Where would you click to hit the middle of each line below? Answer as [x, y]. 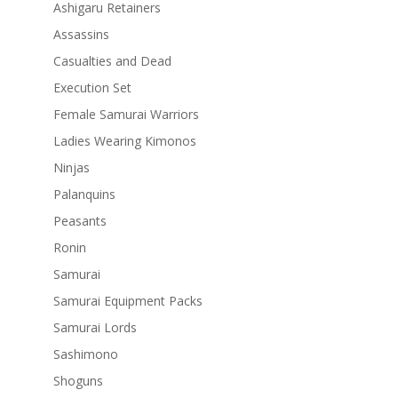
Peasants [80, 221]
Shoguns [78, 381]
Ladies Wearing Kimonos [124, 141]
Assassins [81, 35]
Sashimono [85, 354]
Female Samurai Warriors [126, 115]
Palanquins [84, 195]
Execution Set [92, 88]
